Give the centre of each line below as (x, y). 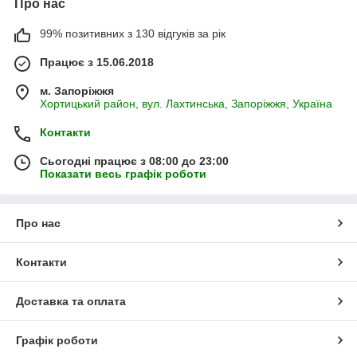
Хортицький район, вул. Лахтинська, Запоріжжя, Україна (186, 103)
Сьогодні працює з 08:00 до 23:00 (134, 161)
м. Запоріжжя (77, 90)
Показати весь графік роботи (123, 173)
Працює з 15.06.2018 (97, 62)
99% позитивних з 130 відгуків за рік (133, 33)
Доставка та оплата (71, 301)
